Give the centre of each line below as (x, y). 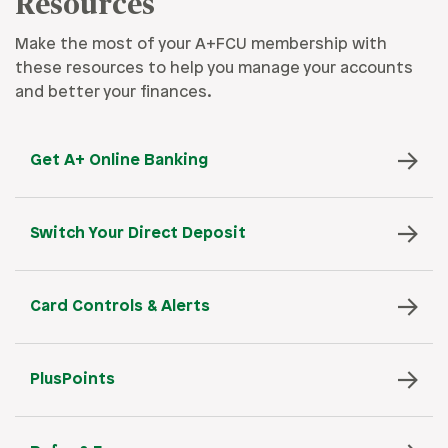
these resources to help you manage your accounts (214, 69)
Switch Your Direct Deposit (138, 234)
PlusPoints (72, 380)
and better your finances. (113, 93)
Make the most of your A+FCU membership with (201, 45)
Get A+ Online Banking (119, 161)
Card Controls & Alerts (120, 307)
